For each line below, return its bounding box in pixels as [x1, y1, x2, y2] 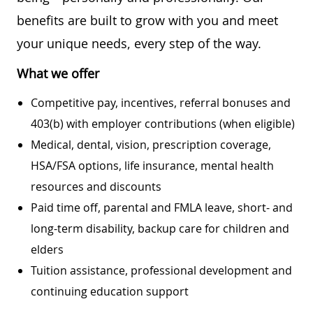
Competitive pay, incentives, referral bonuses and [31, 94, 291, 110]
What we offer [17, 64, 99, 82]
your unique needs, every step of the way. [17, 34, 261, 52]
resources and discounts [31, 178, 161, 194]
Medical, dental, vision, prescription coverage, [31, 136, 271, 152]
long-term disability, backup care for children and [31, 220, 289, 236]
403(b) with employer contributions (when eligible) [31, 115, 295, 131]
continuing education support [31, 283, 189, 299]
